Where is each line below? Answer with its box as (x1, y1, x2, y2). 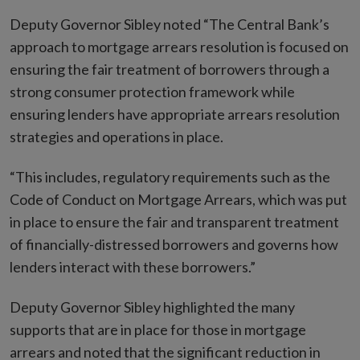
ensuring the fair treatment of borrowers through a (10, 60, 329, 79)
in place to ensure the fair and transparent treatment (10, 213, 339, 231)
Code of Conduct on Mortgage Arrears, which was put (10, 190, 347, 209)
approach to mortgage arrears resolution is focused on (10, 38, 349, 56)
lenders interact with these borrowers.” (10, 258, 256, 276)
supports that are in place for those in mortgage (10, 321, 306, 339)
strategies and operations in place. (10, 128, 223, 146)
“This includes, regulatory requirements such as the (10, 168, 330, 186)
